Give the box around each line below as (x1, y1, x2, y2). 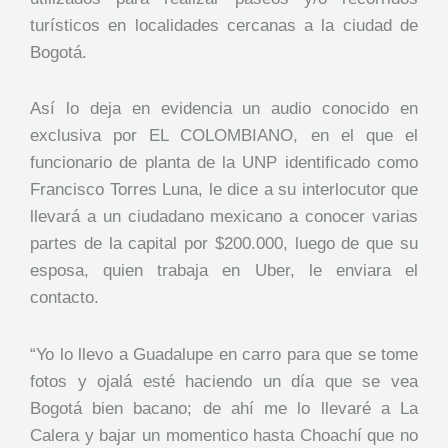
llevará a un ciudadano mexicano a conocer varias (30, 207, 418, 227)
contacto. (30, 288, 99, 308)
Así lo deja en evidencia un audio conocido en (30, 99, 418, 119)
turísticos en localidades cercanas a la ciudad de (30, 15, 418, 35)
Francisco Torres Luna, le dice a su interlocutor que (30, 180, 418, 200)
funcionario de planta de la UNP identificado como (30, 153, 418, 173)
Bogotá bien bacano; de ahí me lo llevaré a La (30, 399, 418, 419)
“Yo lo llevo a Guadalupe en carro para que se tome (30, 345, 418, 365)
